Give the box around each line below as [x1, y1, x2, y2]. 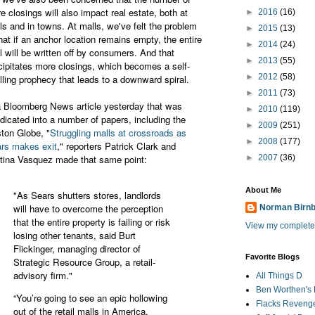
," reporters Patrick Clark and [57, 139, 176, 153]
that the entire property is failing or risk [13, 215, 170, 229]
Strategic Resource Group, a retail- [13, 255, 155, 269]
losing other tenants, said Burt [13, 229, 136, 243]
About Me [245, 186, 281, 195]
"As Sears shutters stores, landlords [13, 188, 161, 202]
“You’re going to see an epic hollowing [13, 291, 167, 305]
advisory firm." [13, 269, 72, 283]
